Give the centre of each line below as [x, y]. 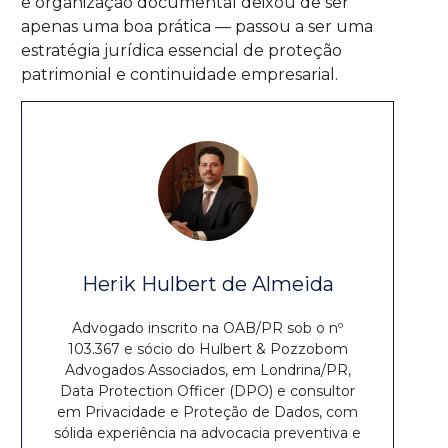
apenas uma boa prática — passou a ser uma [197, 26]
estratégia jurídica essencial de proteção [182, 50]
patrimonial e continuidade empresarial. [180, 74]
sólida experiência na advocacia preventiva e [208, 432]
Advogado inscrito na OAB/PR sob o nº [208, 327]
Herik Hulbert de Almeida [207, 283]
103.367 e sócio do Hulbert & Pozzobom [207, 348]
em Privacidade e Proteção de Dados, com [208, 411]
